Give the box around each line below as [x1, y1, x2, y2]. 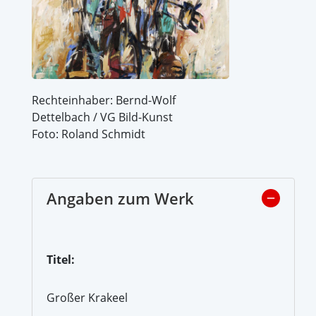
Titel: [47, 251, 75, 267]
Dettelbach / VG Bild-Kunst [32, 109, 173, 125]
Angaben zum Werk [47, 187, 194, 209]
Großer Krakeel [47, 289, 128, 305]
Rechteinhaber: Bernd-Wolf [32, 92, 176, 108]
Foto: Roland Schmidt [32, 126, 145, 142]
